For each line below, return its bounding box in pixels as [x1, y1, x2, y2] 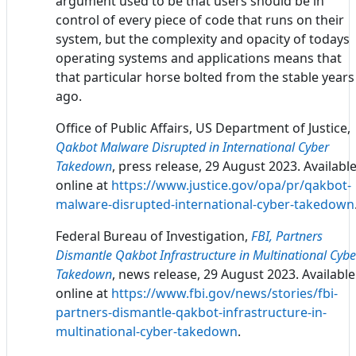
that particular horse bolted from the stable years [56, 68, 354, 86]
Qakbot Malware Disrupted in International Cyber [56, 137, 329, 156]
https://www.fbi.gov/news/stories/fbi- [111, 284, 338, 302]
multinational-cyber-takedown [56, 322, 238, 340]
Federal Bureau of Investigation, [56, 226, 251, 245]
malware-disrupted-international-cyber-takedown [56, 195, 354, 213]
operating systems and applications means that [56, 48, 342, 67]
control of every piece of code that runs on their [56, 10, 344, 29]
